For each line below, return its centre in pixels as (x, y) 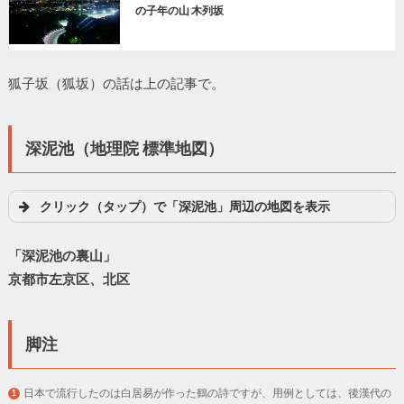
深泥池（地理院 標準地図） (124, 148)
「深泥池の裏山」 (62, 255)
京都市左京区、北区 (69, 278)
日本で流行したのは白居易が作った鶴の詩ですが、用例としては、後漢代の (208, 393)
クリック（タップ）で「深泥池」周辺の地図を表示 (184, 206)
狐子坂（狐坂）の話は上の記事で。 (116, 83)
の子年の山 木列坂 (179, 10)
